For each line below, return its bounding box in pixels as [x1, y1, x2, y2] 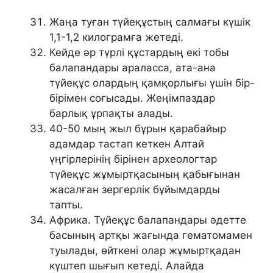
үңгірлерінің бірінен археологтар [49, 152, 217, 165]
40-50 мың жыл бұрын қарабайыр [49, 122, 226, 135]
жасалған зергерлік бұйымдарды [49, 183, 220, 196]
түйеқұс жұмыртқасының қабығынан [49, 168, 240, 180]
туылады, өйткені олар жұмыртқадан [49, 244, 241, 257]
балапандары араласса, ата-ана [49, 61, 216, 74]
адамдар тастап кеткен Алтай [49, 137, 204, 150]
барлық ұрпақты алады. [49, 107, 173, 119]
